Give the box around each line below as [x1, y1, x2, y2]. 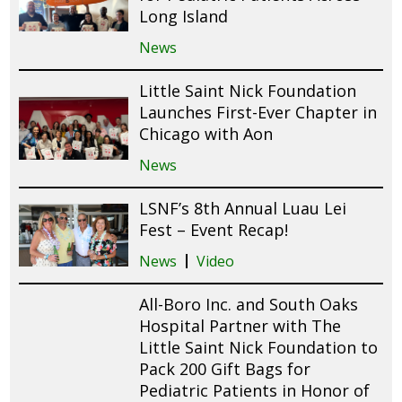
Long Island [139, 4, 229, 27]
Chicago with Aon [139, 122, 274, 144]
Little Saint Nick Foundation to [139, 336, 379, 358]
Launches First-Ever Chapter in [139, 100, 378, 123]
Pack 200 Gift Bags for [139, 357, 311, 380]
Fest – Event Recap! [139, 218, 289, 240]
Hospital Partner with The [139, 314, 342, 336]
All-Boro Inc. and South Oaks [139, 293, 359, 315]
